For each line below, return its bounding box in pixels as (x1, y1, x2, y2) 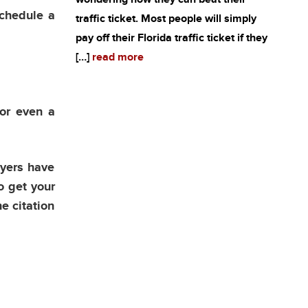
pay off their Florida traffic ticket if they (75, 32, 267, 45)
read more (91, 51, 144, 64)
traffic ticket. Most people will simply (75, 12, 256, 25)
